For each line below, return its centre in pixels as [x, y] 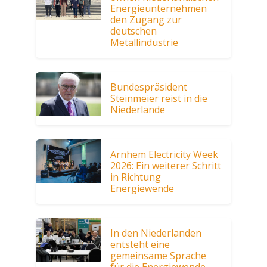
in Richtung [136, 177]
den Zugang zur [146, 20]
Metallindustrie [145, 43]
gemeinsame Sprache [159, 256]
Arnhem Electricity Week [164, 155]
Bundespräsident [149, 87]
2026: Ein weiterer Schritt [166, 166]
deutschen [134, 31]
